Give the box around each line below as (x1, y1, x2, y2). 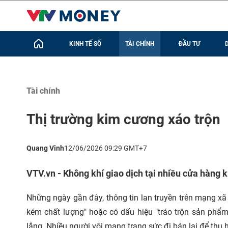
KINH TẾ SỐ (69, 40, 101, 47)
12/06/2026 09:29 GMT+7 (64, 144, 147, 152)
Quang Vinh (26, 144, 64, 152)
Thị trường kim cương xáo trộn (26, 111, 220, 128)
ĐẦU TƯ (178, 40, 201, 47)
